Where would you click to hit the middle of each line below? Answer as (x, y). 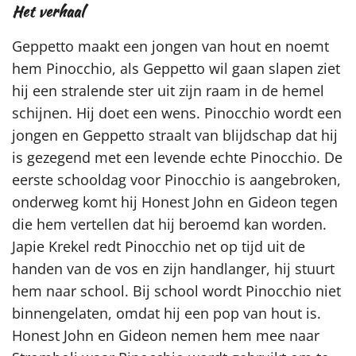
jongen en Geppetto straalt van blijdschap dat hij (175, 135)
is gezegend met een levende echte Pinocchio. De (177, 158)
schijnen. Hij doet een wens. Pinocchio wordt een (177, 113)
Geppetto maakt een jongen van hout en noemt (170, 46)
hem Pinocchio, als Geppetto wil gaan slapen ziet (176, 69)
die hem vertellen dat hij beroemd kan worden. (169, 224)
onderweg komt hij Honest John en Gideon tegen (175, 202)
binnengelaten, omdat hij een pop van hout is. (166, 313)
